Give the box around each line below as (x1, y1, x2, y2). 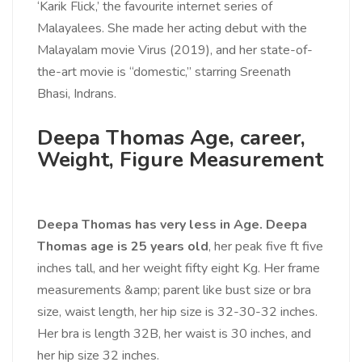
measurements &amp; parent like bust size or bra (37, 281, 311, 300)
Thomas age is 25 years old (37, 238, 208, 256)
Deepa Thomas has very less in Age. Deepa (37, 216, 307, 234)
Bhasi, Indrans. (37, 85, 116, 103)
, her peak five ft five (208, 238, 323, 256)
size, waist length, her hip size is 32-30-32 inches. (37, 303, 318, 322)
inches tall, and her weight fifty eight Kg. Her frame (37, 259, 320, 278)
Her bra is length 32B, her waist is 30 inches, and (37, 325, 311, 343)
